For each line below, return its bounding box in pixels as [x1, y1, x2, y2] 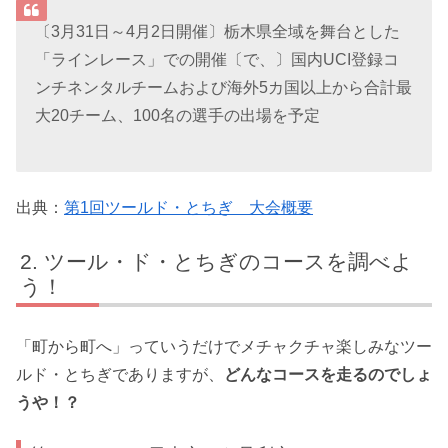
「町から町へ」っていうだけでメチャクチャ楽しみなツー [16, 338, 432, 356]
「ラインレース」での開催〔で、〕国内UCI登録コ [35, 51, 400, 69]
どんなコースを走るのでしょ [224, 366, 432, 384]
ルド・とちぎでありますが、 [16, 366, 224, 384]
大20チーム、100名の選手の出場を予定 [35, 107, 321, 125]
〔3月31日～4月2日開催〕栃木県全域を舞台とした [35, 23, 401, 41]
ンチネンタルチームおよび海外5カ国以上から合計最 [35, 79, 413, 97]
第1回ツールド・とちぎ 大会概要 [64, 199, 313, 217]
